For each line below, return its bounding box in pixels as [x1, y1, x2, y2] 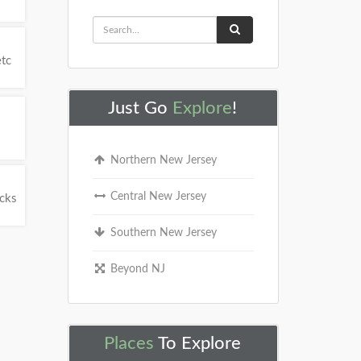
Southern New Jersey [106, 227, 217, 239]
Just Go [107, 99, 172, 117]
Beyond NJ [106, 263, 165, 275]
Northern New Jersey [106, 155, 217, 166]
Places [103, 334, 154, 352]
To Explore [153, 334, 241, 352]
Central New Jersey [106, 191, 206, 202]
